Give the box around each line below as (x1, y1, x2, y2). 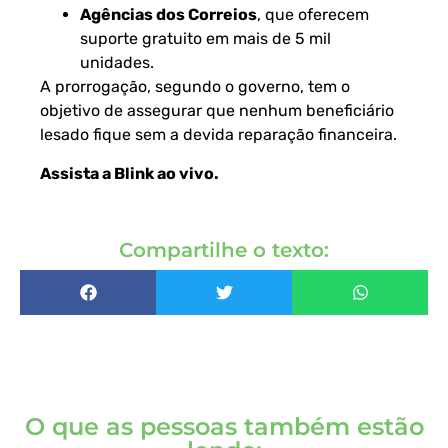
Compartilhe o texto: (119, 238, 329, 263)
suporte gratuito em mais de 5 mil (80, 29, 331, 49)
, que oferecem (257, 5, 369, 25)
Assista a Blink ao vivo (40, 163, 214, 183)
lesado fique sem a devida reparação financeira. (40, 125, 397, 145)
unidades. (80, 53, 154, 73)
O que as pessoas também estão (24, 412, 424, 442)
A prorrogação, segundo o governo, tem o (40, 77, 350, 97)
